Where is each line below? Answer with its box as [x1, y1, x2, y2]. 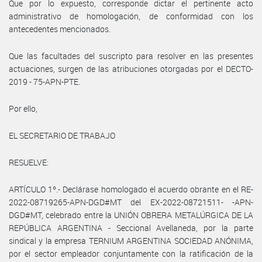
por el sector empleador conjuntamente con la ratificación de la [9, 247, 253, 259]
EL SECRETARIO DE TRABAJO [9, 129, 115, 141]
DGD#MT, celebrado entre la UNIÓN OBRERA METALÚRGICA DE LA [9, 209, 253, 220]
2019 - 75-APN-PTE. [9, 75, 80, 87]
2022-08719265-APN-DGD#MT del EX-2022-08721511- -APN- [9, 196, 253, 208]
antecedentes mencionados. [9, 23, 111, 35]
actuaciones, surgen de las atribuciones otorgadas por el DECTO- [9, 63, 253, 74]
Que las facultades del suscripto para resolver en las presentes [9, 50, 253, 61]
